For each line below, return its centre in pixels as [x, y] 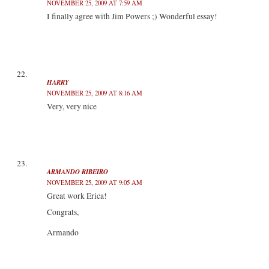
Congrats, [62, 212]
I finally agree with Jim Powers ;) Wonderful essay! [132, 17]
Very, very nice [71, 106]
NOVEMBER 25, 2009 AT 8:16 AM [94, 92]
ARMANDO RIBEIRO [77, 172]
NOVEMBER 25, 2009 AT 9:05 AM [94, 183]
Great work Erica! [77, 196]
